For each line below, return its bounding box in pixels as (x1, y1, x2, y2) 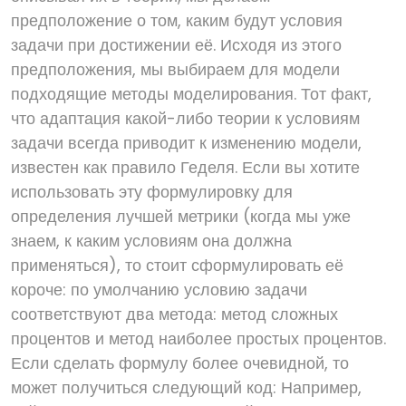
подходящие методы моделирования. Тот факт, (11, 82, 372, 105)
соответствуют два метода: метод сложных (11, 303, 338, 325)
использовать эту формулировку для (11, 180, 293, 203)
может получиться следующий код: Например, (11, 376, 362, 399)
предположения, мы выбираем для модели (11, 58, 340, 81)
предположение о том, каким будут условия (11, 9, 343, 32)
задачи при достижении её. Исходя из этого (11, 34, 342, 56)
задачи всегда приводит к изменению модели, (11, 131, 362, 154)
